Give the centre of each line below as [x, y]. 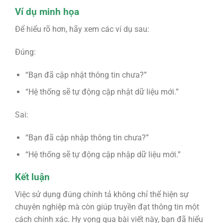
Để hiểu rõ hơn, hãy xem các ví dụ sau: [82, 29]
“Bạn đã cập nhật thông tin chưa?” [86, 75]
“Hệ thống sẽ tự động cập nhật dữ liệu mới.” [102, 92]
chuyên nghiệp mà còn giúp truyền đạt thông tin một [107, 207]
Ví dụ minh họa [47, 12]
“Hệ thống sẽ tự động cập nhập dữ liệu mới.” [103, 155]
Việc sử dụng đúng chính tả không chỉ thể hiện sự [102, 194]
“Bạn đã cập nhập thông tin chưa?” [87, 137]
